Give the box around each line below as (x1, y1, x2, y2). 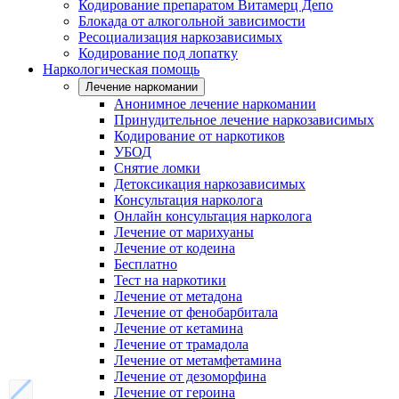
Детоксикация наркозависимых (114, 176, 305, 191)
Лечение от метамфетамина (114, 353, 281, 368)
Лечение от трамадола (114, 337, 248, 352)
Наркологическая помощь (43, 61, 199, 77)
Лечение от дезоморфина (114, 369, 266, 384)
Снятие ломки (114, 160, 200, 175)
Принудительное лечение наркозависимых (114, 112, 374, 127)
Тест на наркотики (114, 273, 226, 288)
